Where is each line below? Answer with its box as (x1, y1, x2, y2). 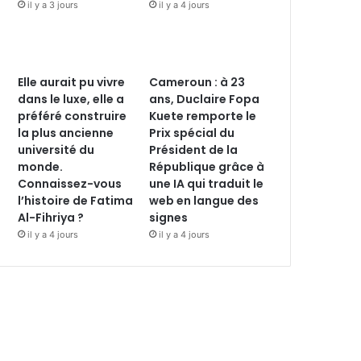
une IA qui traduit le (149, 175, 264, 192)
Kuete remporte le (149, 107, 257, 124)
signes (149, 209, 189, 226)
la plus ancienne (18, 124, 114, 141)
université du (18, 141, 95, 158)
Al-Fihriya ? (18, 209, 85, 226)
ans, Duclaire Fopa (149, 90, 260, 107)
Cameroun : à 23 (149, 73, 246, 90)
